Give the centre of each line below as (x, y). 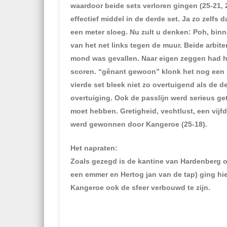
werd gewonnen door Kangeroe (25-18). (139, 124)
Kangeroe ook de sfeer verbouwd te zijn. (140, 187)
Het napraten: (94, 148)
